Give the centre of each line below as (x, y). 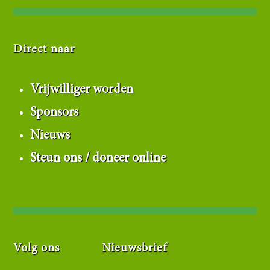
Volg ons (36, 249)
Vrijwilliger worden (81, 89)
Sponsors (54, 112)
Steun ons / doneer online (98, 158)
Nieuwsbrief (134, 249)
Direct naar (44, 49)
